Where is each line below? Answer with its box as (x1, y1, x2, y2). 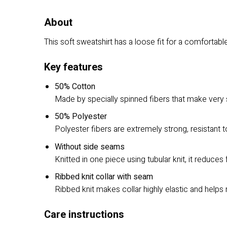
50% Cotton (54, 80, 95, 93)
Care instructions (44, 207, 124, 222)
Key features (44, 59, 103, 74)
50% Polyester (54, 110, 107, 123)
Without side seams (54, 140, 125, 153)
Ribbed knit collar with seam (54, 171, 153, 183)
